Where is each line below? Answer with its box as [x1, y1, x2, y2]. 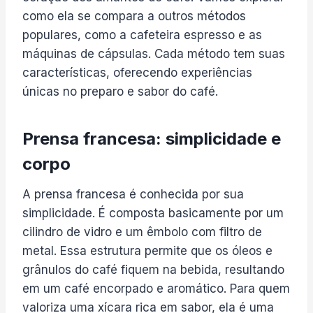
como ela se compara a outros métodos [22, 8, 246, 23]
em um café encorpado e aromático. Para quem [22, 281, 290, 296]
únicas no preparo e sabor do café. [22, 84, 218, 99]
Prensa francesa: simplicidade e [22, 128, 281, 149]
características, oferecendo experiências [22, 65, 252, 80]
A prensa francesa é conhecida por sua [22, 187, 244, 201]
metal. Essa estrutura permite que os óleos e [22, 243, 272, 258]
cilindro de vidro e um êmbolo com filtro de [22, 224, 262, 239]
